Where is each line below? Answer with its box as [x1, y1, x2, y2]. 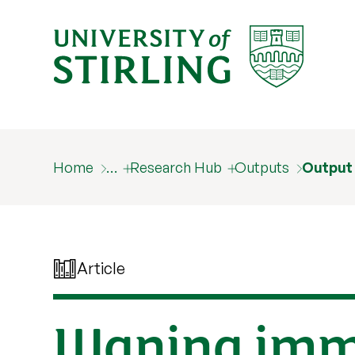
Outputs [235, 158, 290, 176]
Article [77, 258, 126, 278]
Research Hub [130, 158, 223, 176]
